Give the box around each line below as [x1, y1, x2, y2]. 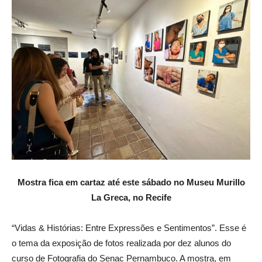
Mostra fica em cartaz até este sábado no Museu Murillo [17, 177, 245, 187]
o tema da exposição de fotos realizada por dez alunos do [12, 238, 231, 248]
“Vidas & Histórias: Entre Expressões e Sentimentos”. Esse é [12, 223, 246, 233]
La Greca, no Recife [91, 192, 171, 202]
